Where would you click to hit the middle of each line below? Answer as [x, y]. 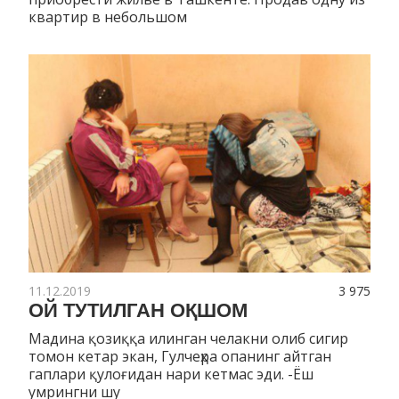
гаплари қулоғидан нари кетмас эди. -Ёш [171, 375]
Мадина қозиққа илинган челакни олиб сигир [188, 339]
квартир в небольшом [108, 17]
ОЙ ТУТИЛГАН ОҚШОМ [138, 311]
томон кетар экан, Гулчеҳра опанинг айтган [180, 357]
